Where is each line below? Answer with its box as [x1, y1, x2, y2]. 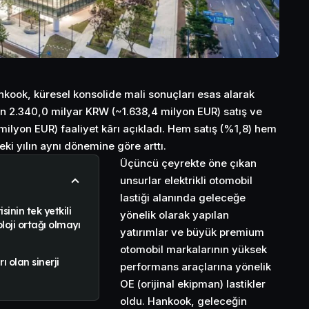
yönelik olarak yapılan [120, 208, 229, 221]
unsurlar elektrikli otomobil [120, 173, 252, 187]
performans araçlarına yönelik [120, 259, 271, 273]
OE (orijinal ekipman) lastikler [120, 277, 266, 290]
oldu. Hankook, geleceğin [120, 294, 247, 308]
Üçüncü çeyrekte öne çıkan [120, 156, 257, 170]
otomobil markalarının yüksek [120, 242, 267, 256]
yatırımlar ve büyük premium [120, 225, 264, 239]
